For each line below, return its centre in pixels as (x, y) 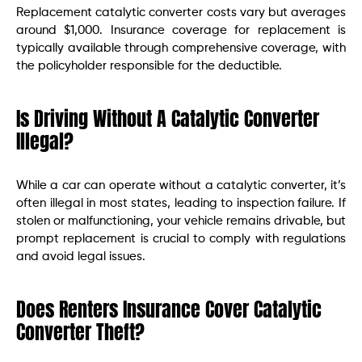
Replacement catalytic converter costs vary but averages (181, 12)
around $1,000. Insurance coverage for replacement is (181, 30)
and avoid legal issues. (81, 256)
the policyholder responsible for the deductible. (149, 65)
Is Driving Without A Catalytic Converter (168, 118)
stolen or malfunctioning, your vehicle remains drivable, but (181, 221)
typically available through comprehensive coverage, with (181, 48)
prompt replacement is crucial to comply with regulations (181, 238)
